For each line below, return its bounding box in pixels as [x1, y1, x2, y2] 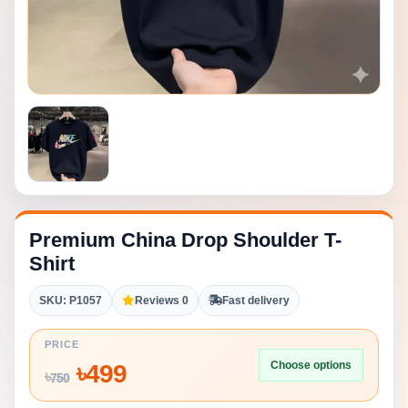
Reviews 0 [135, 294, 189, 307]
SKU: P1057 [39, 294, 102, 307]
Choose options [270, 359, 352, 372]
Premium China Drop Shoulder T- [29, 229, 342, 251]
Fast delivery [222, 294, 290, 307]
